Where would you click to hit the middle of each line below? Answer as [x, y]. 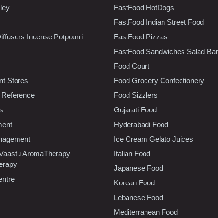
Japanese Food [138, 168]
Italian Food [132, 153]
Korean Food [134, 182]
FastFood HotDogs [144, 7]
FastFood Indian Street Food [159, 22]
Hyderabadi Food [141, 124]
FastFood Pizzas [141, 36]
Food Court [132, 66]
